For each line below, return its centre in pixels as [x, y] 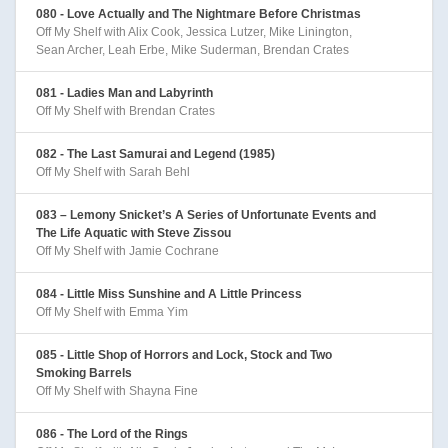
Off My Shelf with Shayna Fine [117, 390]
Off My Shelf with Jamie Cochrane [127, 250]
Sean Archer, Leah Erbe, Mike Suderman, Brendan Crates [192, 49]
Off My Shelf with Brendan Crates [125, 110]
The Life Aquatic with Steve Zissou [133, 232]
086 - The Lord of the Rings [112, 433]
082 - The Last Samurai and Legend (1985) [155, 153]
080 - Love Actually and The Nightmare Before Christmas [198, 13]
